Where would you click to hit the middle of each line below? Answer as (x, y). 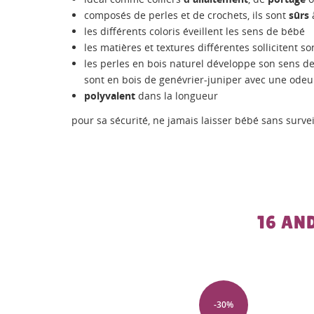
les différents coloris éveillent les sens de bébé (194, 31)
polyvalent (110, 95)
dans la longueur (177, 95)
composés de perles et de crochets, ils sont (186, 15)
